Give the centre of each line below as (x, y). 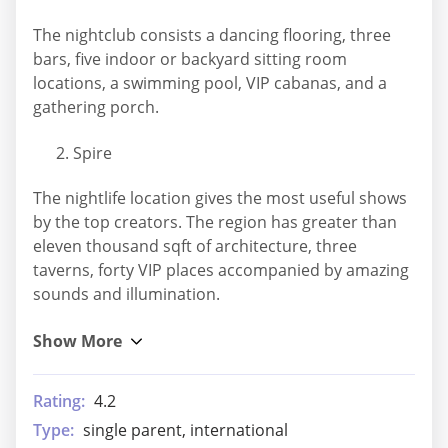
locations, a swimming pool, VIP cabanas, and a (210, 83)
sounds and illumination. (126, 294)
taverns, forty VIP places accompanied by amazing (221, 270)
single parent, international (185, 429)
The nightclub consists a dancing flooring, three (212, 35)
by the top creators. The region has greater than (215, 222)
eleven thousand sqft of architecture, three (195, 246)
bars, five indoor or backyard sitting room (190, 59)
